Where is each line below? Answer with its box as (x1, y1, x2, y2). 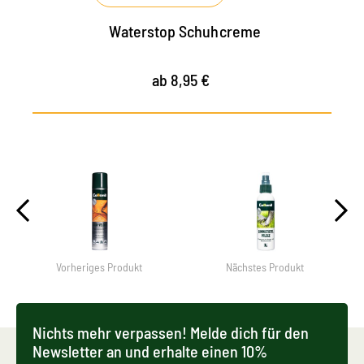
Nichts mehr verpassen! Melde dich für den (32, 323, 309, 343)
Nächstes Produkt (226, 260, 304, 275)
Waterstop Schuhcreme (109, 21, 261, 41)
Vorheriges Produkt (56, 260, 142, 275)
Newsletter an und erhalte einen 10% (32, 341, 267, 362)
